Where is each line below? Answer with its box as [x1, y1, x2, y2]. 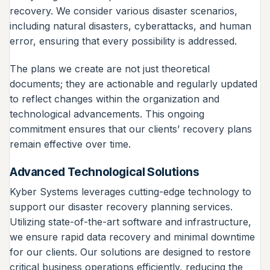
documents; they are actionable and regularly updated [10, 77, 257, 90]
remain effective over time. [10, 137, 131, 150]
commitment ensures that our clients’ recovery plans [10, 122, 252, 135]
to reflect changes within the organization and [10, 92, 219, 105]
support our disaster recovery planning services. [10, 201, 233, 213]
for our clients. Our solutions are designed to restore [10, 246, 251, 259]
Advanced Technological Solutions [10, 164, 199, 179]
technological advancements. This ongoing [10, 107, 204, 120]
